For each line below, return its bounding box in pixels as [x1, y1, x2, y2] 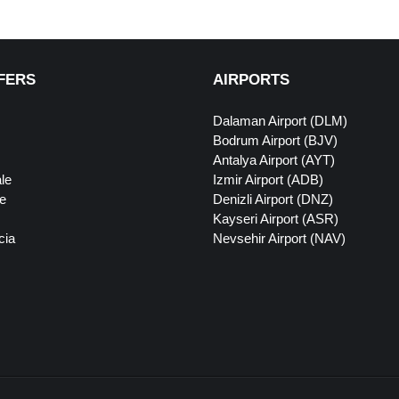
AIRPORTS [213, 71, 289, 88]
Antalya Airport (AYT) [213, 152, 335, 167]
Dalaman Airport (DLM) [213, 113, 347, 128]
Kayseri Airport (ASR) [213, 211, 338, 226]
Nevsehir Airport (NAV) [213, 231, 346, 246]
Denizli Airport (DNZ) [213, 191, 333, 207]
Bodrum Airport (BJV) [213, 133, 338, 148]
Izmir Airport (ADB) [213, 172, 323, 187]
